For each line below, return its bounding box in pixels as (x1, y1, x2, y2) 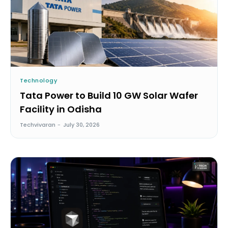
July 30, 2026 (63, 121, 100, 129)
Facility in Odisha (20, 103, 102, 116)
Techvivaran (20, 121, 55, 129)
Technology (20, 76, 57, 85)
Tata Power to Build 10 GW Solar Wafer (20, 89, 198, 102)
